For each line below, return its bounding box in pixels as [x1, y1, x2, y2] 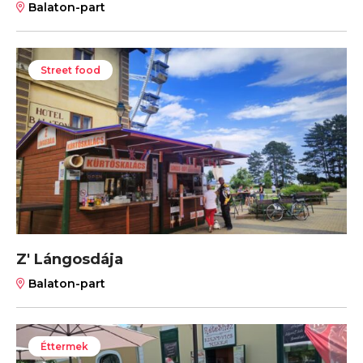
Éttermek [41, 340, 88, 352]
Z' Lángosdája [16, 250, 123, 268]
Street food [41, 64, 100, 77]
